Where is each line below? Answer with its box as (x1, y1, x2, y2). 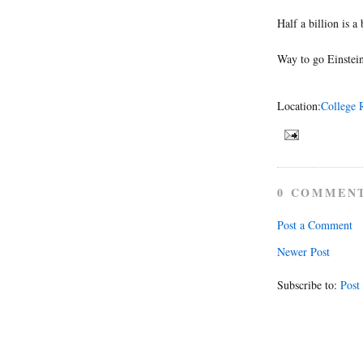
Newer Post (277, 243, 330, 259)
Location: (277, 97, 321, 113)
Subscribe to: (277, 276, 340, 293)
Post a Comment (277, 216, 352, 233)
